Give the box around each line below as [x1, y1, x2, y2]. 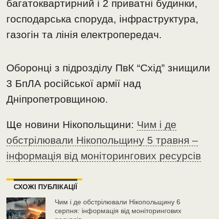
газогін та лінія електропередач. [6, 29, 162, 41]
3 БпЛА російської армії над [6, 78, 141, 89]
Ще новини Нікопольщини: [6, 119, 137, 131]
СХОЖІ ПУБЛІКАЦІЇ [14, 183, 78, 191]
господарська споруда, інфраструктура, [6, 13, 199, 25]
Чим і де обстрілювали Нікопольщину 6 [55, 198, 181, 206]
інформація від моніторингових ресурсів [6, 150, 201, 162]
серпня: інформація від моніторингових [55, 207, 182, 215]
